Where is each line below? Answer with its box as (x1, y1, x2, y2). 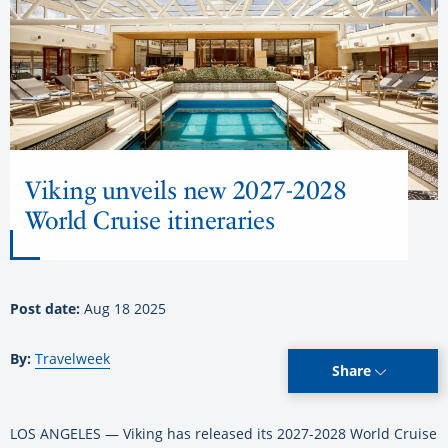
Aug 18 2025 (84, 299, 166, 319)
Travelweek (35, 349, 110, 369)
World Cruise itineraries (25, 205, 274, 236)
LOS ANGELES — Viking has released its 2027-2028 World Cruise (10, 424, 437, 444)
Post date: (10, 299, 84, 319)
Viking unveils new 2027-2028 (25, 175, 346, 206)
